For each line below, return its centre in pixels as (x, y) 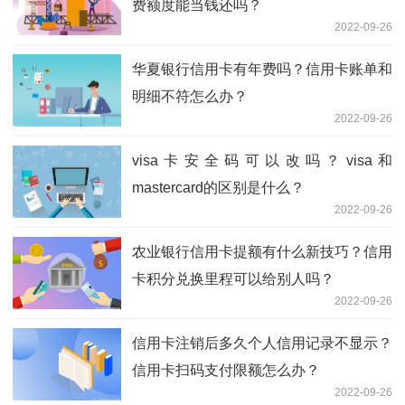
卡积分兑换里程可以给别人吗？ (233, 278)
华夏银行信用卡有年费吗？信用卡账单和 (262, 69)
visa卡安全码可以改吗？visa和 (262, 160)
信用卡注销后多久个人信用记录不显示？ (262, 343)
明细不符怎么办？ (190, 96)
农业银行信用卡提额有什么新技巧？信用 (262, 251)
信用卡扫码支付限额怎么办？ (226, 370)
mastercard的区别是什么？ (218, 187)
